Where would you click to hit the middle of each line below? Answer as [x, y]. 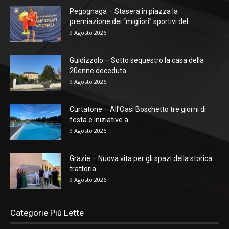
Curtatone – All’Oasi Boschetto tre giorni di [138, 110]
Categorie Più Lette [47, 213]
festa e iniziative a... [101, 120]
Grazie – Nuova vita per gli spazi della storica [141, 159]
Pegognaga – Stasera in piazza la [124, 12]
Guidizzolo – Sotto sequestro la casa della [137, 61]
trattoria [83, 169]
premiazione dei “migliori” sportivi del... [131, 22]
